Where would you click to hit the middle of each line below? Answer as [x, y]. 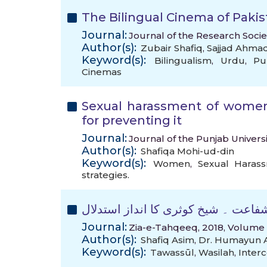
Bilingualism [183, 60]
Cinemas [102, 72]
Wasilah [216, 252]
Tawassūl [172, 252]
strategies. [105, 175]
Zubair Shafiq [172, 48]
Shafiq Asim [167, 240]
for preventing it [132, 120]
